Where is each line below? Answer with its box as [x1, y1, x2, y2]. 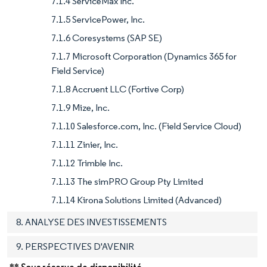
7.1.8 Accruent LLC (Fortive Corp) [51, 83, 184, 95]
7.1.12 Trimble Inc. [51, 157, 123, 169]
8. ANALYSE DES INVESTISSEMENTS [16, 216, 167, 228]
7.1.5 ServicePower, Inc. [51, 14, 145, 26]
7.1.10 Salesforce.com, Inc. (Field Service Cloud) [51, 120, 241, 132]
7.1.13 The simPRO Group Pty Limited [51, 176, 203, 188]
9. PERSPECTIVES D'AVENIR [16, 241, 134, 253]
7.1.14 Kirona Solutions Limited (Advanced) [51, 194, 222, 206]
